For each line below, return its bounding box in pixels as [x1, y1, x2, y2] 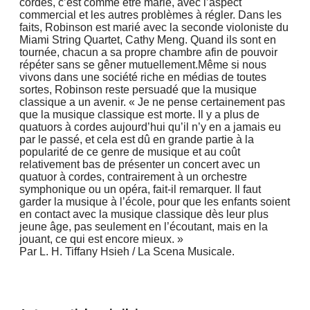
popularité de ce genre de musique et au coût [19, 145, 240, 158]
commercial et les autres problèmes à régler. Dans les [19, 8, 282, 21]
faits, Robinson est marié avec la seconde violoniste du [19, 21, 289, 33]
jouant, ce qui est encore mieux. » [19, 232, 183, 245]
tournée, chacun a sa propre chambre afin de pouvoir [19, 46, 277, 58]
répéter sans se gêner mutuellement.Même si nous [19, 58, 266, 71]
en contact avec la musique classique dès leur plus [19, 208, 268, 220]
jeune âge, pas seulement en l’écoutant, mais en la [19, 220, 268, 232]
